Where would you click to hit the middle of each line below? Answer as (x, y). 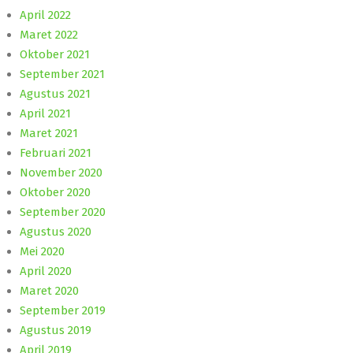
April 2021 (45, 113)
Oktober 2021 (55, 54)
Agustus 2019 (56, 330)
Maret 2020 (49, 290)
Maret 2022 (49, 34)
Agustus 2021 (55, 93)
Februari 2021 (56, 152)
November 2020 (61, 172)
